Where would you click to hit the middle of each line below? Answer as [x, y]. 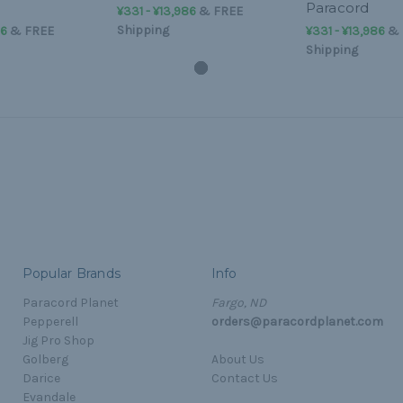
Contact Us [244, 378]
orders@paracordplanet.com [297, 321]
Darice [41, 378]
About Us [237, 359]
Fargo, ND [238, 302]
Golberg [45, 359]
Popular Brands [71, 273]
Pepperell [50, 321]
